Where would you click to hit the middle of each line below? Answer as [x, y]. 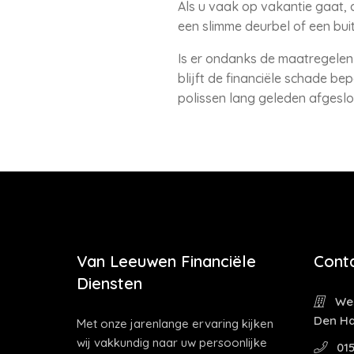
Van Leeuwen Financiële [166, 261]
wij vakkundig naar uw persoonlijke [172, 343]
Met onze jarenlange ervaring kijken [175, 324]
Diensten [109, 283]
